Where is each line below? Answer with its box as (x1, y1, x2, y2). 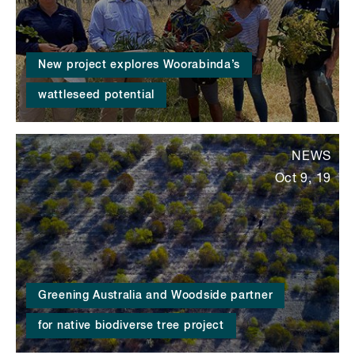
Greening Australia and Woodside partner (38, 289, 273, 301)
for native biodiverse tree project (38, 319, 224, 331)
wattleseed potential (38, 90, 155, 101)
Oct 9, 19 (274, 173, 331, 186)
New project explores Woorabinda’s (38, 59, 241, 71)
